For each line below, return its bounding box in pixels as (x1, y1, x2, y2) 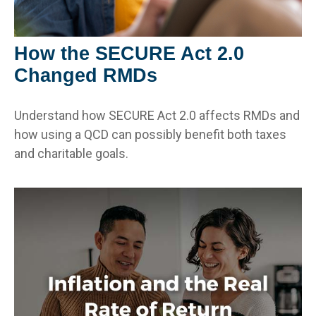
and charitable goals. (14, 145, 128, 161)
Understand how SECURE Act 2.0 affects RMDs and (14, 107, 300, 123)
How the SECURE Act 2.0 (14, 42, 244, 64)
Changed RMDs (14, 64, 157, 86)
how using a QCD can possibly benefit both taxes (14, 126, 286, 142)
